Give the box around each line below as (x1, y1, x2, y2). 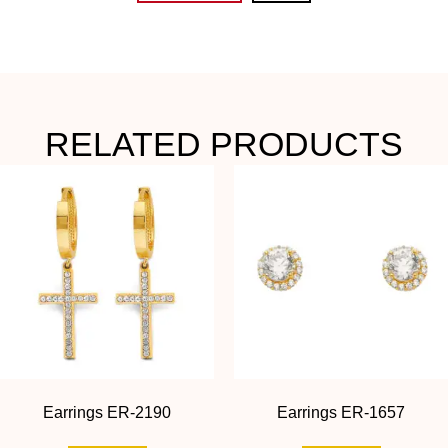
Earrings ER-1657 (277, 404, 405, 422)
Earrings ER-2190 (43, 404, 171, 422)
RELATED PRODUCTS (45, 125, 403, 164)
